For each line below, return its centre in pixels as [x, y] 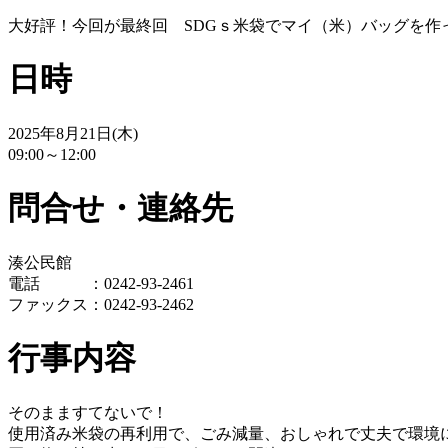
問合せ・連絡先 [120, 208]
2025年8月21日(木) [73, 133]
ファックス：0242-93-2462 [101, 304]
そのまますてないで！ [88, 412]
